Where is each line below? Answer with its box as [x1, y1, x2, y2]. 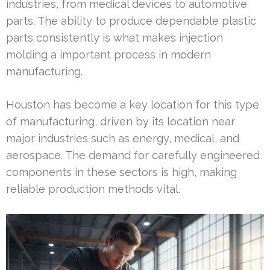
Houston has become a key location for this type [6, 98, 259, 111]
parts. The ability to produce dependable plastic [6, 14, 256, 27]
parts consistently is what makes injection [6, 31, 223, 44]
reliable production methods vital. [6, 182, 180, 195]
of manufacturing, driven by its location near [6, 115, 235, 128]
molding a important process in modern [6, 48, 211, 61]
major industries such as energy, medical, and [6, 131, 239, 145]
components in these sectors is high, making [6, 165, 237, 178]
